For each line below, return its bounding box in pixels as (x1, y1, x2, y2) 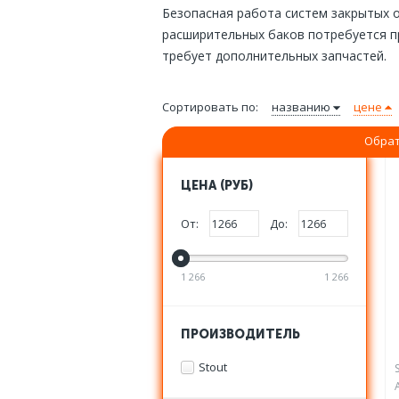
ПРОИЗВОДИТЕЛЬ (181, 327, 300, 343)
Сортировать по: (162, 99, 258, 116)
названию (272, 99, 333, 116)
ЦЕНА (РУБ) (181, 178, 253, 194)
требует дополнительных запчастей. (162, 47, 387, 65)
